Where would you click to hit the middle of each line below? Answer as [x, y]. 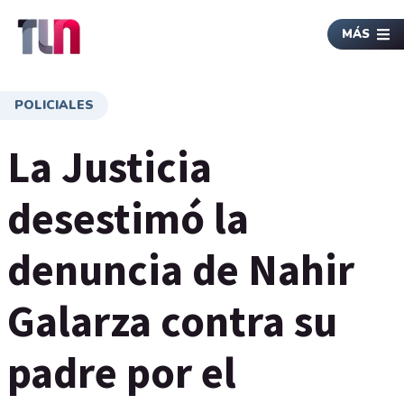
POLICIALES [54, 105]
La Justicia [110, 167]
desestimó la [128, 218]
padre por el [122, 372]
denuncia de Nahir [181, 270]
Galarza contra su [172, 321]
